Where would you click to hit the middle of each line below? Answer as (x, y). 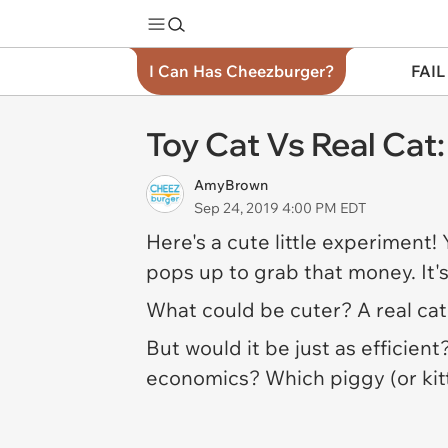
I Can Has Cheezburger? (241, 71)
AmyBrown (231, 185)
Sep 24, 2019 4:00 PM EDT (280, 208)
